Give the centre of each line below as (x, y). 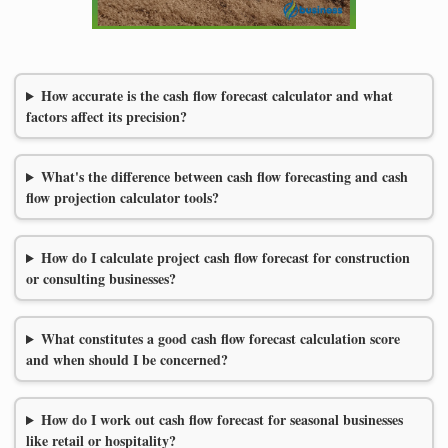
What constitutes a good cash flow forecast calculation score (220, 339)
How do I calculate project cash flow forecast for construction (225, 258)
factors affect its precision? (106, 117)
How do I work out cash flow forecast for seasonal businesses (221, 420)
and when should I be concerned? (127, 360)
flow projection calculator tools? (122, 198)
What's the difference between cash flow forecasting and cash (224, 177)
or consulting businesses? (101, 279)
